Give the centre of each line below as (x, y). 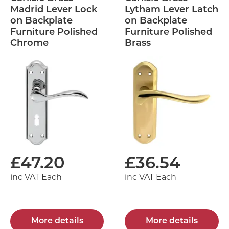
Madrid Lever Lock (54, 10)
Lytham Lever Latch (171, 10)
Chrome (29, 43)
